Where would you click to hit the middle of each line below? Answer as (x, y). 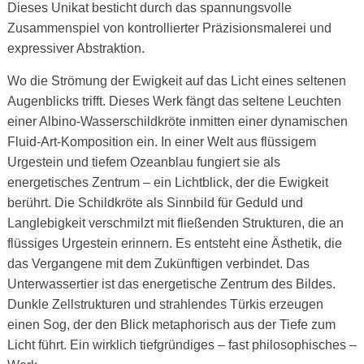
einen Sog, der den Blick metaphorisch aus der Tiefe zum (171, 325)
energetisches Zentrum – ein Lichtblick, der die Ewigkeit (167, 183)
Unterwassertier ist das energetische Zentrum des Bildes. (171, 284)
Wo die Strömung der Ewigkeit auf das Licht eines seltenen (176, 81)
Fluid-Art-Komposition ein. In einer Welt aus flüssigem (161, 142)
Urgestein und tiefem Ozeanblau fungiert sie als (143, 162)
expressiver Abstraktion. (76, 49)
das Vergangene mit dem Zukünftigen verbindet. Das (158, 264)
